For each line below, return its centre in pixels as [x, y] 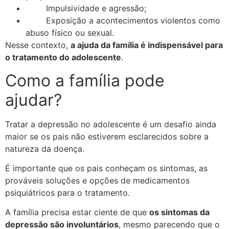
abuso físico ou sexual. [70, 33]
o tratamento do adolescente [63, 58]
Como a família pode [85, 80]
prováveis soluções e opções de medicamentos [97, 180]
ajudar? [33, 100]
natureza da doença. [45, 148]
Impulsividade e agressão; [96, 8]
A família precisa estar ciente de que [77, 212]
